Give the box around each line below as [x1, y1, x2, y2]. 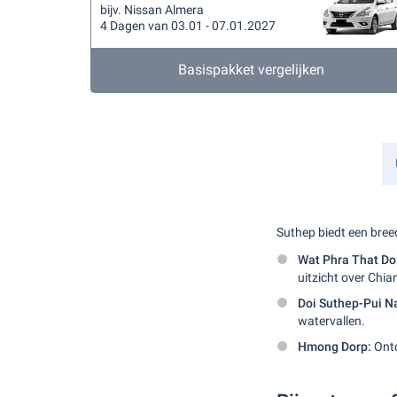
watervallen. [298, 314, 365, 328]
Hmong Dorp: [298, 339, 371, 354]
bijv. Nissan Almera [100, 3, 204, 17]
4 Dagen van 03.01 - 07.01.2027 [100, 19, 276, 33]
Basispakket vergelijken [178, 61, 325, 78]
